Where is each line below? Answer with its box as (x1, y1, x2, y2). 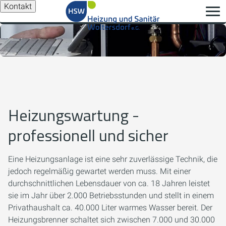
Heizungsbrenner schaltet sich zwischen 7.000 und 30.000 (8, 215, 215, 224)
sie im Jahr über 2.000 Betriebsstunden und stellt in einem (8, 191, 214, 200)
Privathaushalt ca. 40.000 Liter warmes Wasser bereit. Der (8, 203, 212, 212)
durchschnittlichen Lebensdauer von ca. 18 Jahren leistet (8, 179, 210, 188)
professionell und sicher (8, 123, 168, 147)
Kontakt (4, 2, 32, 11)
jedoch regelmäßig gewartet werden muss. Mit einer (8, 166, 191, 176)
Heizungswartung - (8, 103, 139, 127)
